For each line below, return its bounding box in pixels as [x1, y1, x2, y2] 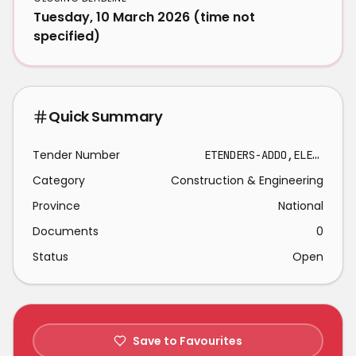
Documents [33, 223, 99, 239]
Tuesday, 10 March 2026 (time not [33, 8, 255, 26]
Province [33, 198, 80, 214]
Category [33, 172, 85, 188]
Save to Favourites [133, 333, 242, 349]
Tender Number [33, 147, 120, 163]
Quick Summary [48, 106, 163, 126]
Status [33, 249, 68, 265]
